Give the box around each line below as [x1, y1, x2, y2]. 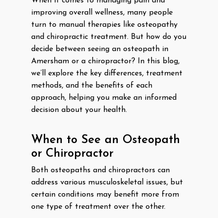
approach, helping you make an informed [31, 94, 177, 102]
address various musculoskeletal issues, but [31, 179, 183, 186]
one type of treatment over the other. [31, 203, 165, 211]
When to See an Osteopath [31, 134, 180, 146]
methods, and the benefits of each [31, 82, 152, 90]
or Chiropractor [31, 148, 113, 160]
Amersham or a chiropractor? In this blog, [31, 57, 180, 65]
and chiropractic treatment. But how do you [31, 33, 186, 41]
